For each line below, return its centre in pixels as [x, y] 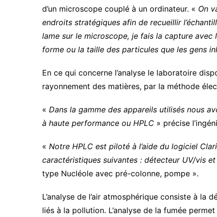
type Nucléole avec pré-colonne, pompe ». [120, 174]
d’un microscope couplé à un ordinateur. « [120, 9]
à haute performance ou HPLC [98, 123]
